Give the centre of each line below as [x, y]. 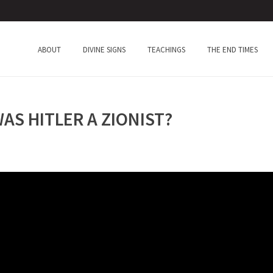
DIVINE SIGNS [105, 49]
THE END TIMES [233, 49]
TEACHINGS [167, 49]
